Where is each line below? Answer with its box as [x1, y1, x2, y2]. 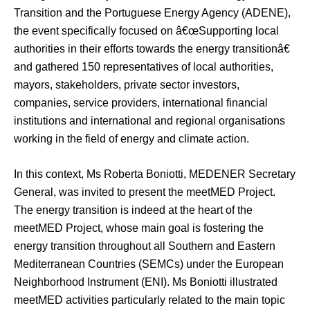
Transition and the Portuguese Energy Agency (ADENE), [14, 7, 291, 19]
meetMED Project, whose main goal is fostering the [14, 222, 264, 235]
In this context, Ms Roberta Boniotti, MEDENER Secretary [14, 168, 295, 181]
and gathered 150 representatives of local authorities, [14, 61, 273, 73]
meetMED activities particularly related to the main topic [14, 294, 285, 307]
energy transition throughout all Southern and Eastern [14, 240, 275, 253]
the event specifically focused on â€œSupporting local [14, 25, 279, 37]
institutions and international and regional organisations [14, 115, 285, 127]
